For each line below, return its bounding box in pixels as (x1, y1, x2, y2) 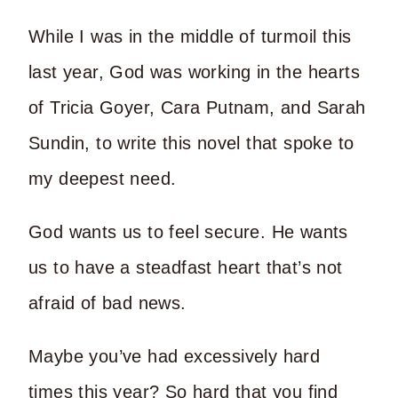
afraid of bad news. (28, 292, 187, 313)
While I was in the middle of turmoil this (28, 26, 352, 46)
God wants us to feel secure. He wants (28, 221, 348, 242)
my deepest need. (28, 168, 177, 188)
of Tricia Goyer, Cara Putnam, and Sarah (28, 97, 366, 117)
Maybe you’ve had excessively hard (28, 346, 321, 366)
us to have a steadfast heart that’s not (28, 257, 343, 277)
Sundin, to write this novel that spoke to (28, 132, 354, 153)
